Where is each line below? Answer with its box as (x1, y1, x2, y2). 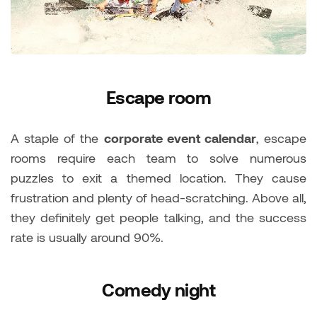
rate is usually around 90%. (11, 229, 163, 246)
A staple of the (11, 130, 104, 146)
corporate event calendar (103, 130, 256, 146)
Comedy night (102, 279, 215, 301)
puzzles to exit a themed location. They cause (11, 170, 306, 186)
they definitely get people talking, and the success (11, 209, 306, 226)
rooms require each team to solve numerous (11, 150, 306, 166)
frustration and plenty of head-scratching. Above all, (11, 190, 306, 206)
